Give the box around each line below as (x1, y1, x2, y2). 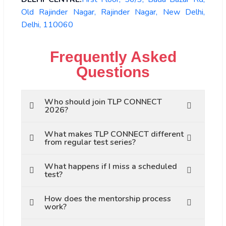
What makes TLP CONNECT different (44, 128, 184, 140)
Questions (76, 63, 150, 80)
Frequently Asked (49, 48, 177, 65)
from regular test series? (44, 136, 136, 148)
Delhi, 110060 (21, 19, 73, 30)
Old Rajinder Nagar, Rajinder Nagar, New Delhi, (21, 6, 205, 18)
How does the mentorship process (44, 193, 171, 204)
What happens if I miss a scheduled (44, 160, 177, 172)
